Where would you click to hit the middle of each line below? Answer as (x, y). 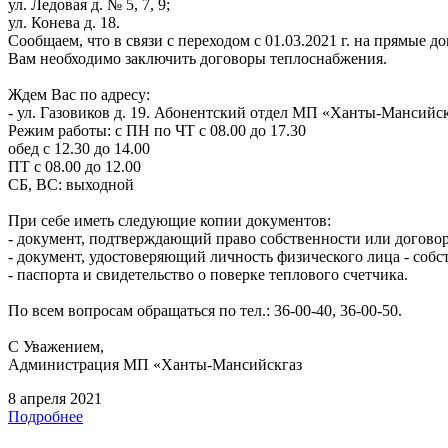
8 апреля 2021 (55, 398)
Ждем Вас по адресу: (79, 94)
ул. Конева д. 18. (64, 22)
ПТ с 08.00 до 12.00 (74, 166)
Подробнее (45, 416)
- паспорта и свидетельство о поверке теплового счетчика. (208, 274)
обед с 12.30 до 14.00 (79, 148)
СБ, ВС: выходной (71, 184)
